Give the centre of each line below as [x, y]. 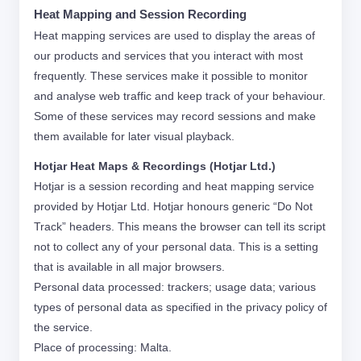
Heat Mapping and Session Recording [140, 15]
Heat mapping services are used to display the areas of [174, 35]
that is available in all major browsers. [129, 267]
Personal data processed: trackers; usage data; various [175, 287]
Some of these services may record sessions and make [175, 116]
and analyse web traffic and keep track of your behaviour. [180, 96]
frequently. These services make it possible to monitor [171, 76]
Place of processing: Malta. [103, 347]
